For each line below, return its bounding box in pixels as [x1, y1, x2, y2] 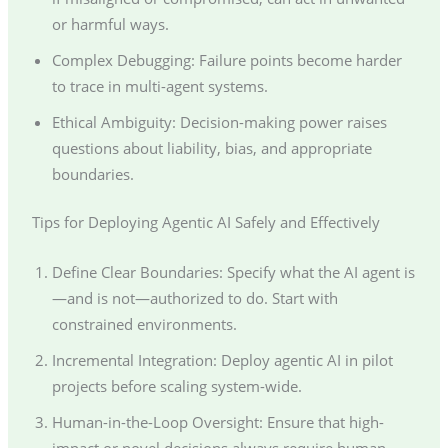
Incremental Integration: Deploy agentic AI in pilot [51, 349, 393, 370]
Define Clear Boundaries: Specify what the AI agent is [51, 261, 415, 282]
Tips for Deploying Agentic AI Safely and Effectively [31, 212, 380, 233]
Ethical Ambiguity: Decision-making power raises [51, 112, 387, 133]
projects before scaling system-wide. [51, 375, 302, 396]
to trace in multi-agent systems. [51, 76, 268, 97]
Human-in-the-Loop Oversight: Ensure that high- [51, 411, 384, 432]
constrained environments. [51, 313, 237, 334]
